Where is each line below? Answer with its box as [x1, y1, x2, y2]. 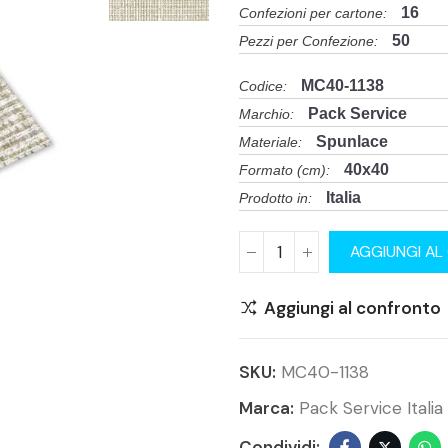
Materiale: [239, 135, 302, 150]
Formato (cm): [239, 163, 330, 178]
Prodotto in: [239, 191, 312, 206]
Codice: [239, 79, 287, 94]
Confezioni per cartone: [239, 6, 387, 21]
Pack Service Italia [299, 397, 443, 419]
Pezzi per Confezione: [239, 34, 378, 49]
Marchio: [239, 107, 294, 122]
